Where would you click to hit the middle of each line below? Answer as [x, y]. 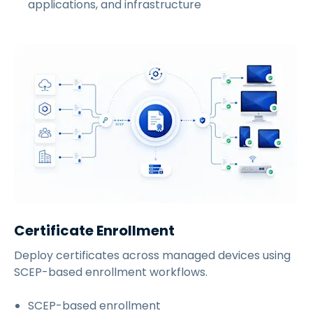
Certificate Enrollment [94, 231]
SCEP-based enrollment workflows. [111, 272]
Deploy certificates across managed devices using [152, 256]
